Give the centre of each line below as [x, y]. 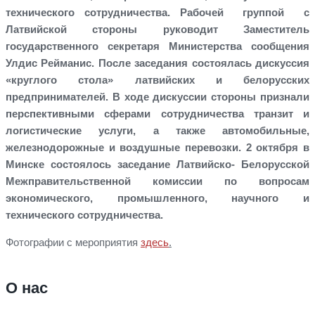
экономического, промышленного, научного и [157, 198]
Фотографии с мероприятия [73, 242]
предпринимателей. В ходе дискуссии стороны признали [157, 96]
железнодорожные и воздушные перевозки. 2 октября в [157, 147]
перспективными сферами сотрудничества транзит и [157, 113]
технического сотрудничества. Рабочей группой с [157, 12]
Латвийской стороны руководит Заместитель [157, 29]
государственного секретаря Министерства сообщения [157, 46]
